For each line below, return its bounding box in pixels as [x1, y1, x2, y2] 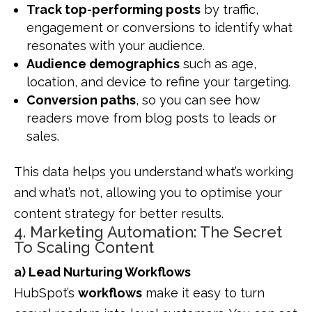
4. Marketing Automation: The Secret [14, 223, 282, 242]
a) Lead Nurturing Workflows [14, 265, 191, 280]
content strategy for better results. [14, 206, 224, 221]
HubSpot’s [14, 286, 78, 301]
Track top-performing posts [26, 2, 201, 17]
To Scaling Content [14, 238, 154, 257]
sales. [26, 129, 59, 144]
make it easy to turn [142, 286, 265, 301]
